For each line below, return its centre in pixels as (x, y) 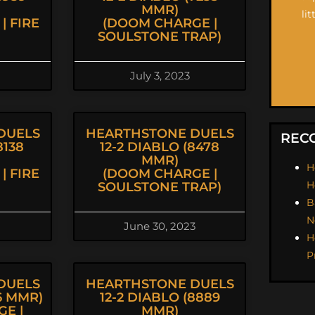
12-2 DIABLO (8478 (160, 147)
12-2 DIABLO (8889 (160, 297)
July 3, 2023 (160, 76)
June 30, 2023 (160, 226)
